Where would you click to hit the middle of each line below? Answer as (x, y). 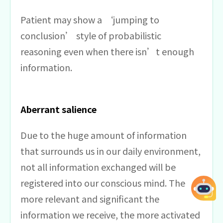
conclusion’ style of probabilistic (91, 35)
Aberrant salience (58, 109)
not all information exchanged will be (98, 167)
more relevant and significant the (90, 198)
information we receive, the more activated (110, 214)
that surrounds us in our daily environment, (111, 151)
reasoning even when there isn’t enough (107, 51)
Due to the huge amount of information (104, 135)
